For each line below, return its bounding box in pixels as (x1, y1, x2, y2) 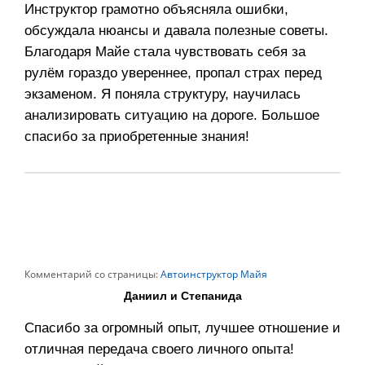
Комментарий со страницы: (24, 267, 158, 282)
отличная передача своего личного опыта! (24, 341, 294, 358)
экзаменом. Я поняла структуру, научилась (24, 86, 301, 103)
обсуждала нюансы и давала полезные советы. (24, 23, 328, 39)
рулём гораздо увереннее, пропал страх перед (24, 65, 322, 81)
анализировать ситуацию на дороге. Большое (24, 108, 319, 124)
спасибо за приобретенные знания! (24, 129, 249, 145)
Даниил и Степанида (123, 289, 242, 303)
